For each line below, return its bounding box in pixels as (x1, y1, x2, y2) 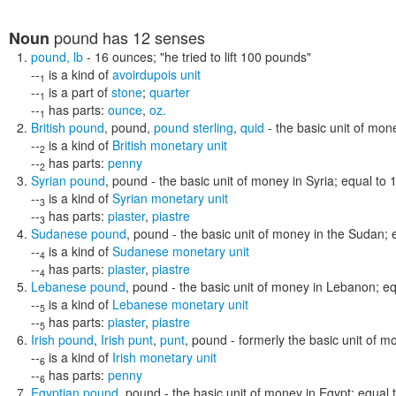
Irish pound (31, 331, 94, 348)
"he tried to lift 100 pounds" (160, 48, 311, 65)
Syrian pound (31, 171, 105, 189)
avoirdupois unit (112, 65, 201, 83)
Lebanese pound (31, 278, 126, 295)
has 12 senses (98, 26, 205, 49)
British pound (31, 118, 104, 136)
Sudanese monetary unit (112, 242, 249, 260)
